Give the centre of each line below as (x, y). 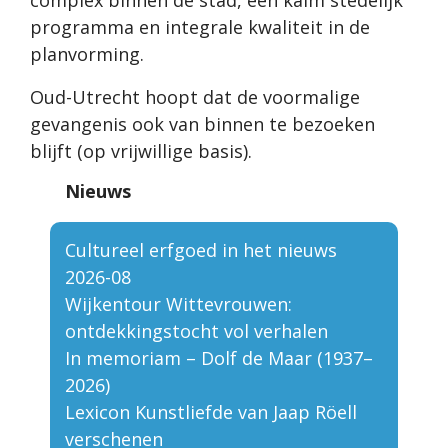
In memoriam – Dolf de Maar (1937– (219, 358)
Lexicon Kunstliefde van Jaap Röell (211, 412)
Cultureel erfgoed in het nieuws (201, 250)
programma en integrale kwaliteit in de (200, 27)
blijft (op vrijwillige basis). (143, 151)
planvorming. (89, 54)
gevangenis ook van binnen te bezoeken (202, 124)
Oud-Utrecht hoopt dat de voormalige (195, 97)
